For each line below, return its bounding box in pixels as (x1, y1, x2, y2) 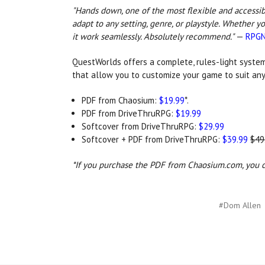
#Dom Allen (218, 200, 261, 211)
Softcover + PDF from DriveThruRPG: (82, 134, 223, 146)
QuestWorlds (72, 56, 121, 68)
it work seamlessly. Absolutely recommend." (72, 31, 234, 43)
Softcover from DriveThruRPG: (82, 121, 199, 132)
